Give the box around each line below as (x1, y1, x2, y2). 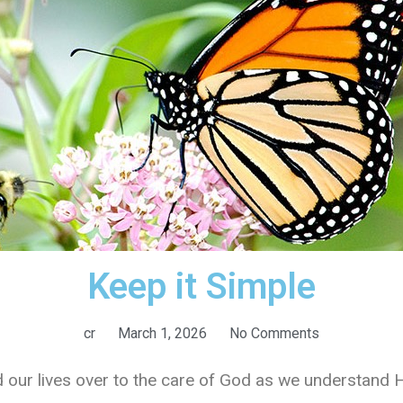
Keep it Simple (87, 265, 316, 309)
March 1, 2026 (118, 325, 207, 343)
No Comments (229, 325, 319, 343)
